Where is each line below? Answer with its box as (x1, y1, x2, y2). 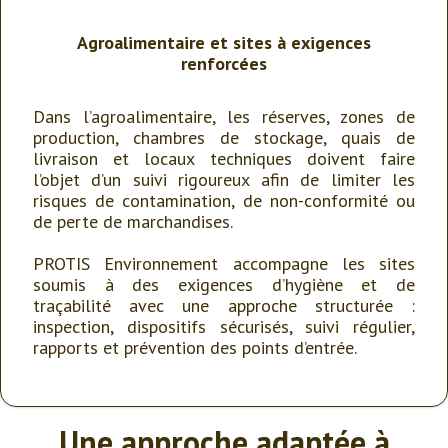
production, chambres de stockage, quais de (33, 126, 415, 149)
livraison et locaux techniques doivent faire (33, 147, 415, 170)
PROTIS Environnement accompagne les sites (33, 252, 415, 275)
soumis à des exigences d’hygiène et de (33, 273, 415, 296)
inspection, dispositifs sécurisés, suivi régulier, (33, 315, 415, 338)
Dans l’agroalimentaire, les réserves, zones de (33, 105, 415, 128)
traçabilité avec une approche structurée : (33, 294, 415, 317)
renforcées (181, 52, 267, 75)
